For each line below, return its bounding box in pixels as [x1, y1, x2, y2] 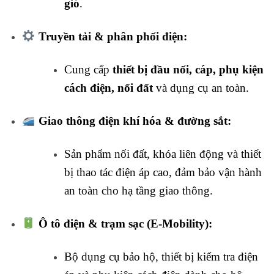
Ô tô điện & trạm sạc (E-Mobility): [38, 217, 212, 231]
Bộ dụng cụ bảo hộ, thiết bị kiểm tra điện [64, 250, 258, 264]
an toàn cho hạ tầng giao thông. [64, 184, 213, 198]
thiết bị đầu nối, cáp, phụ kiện [112, 63, 264, 76]
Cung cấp [64, 63, 113, 76]
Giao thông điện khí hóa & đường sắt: [38, 114, 231, 128]
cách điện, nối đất [64, 81, 153, 95]
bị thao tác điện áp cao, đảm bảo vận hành [64, 166, 262, 179]
